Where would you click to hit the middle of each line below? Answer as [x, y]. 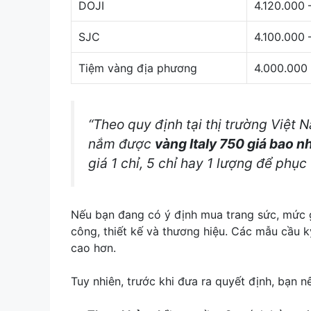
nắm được [121, 143]
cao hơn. [93, 248]
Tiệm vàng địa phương [138, 68]
